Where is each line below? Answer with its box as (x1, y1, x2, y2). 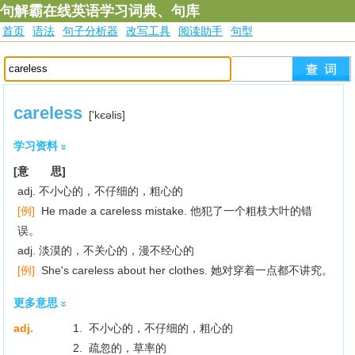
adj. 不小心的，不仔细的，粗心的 (17, 185, 184, 197)
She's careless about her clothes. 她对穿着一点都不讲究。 (35, 264, 334, 277)
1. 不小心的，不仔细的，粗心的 (73, 322, 234, 334)
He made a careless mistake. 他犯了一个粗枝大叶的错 (35, 204, 313, 217)
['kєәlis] (89, 109, 126, 121)
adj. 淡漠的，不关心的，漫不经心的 (17, 244, 195, 257)
